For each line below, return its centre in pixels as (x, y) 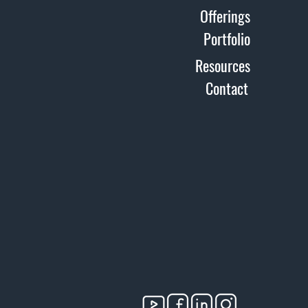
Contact (227, 88)
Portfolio (227, 39)
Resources (223, 66)
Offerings (225, 16)
